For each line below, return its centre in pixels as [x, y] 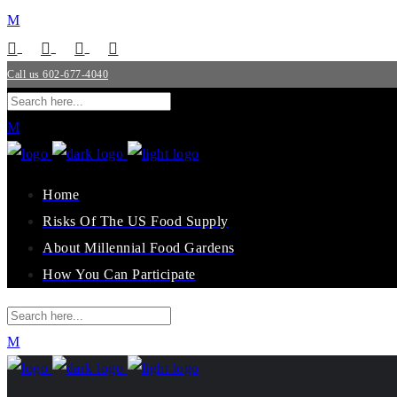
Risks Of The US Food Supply [136, 221]
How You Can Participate [119, 274]
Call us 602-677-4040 [58, 74]
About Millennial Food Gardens [139, 248]
